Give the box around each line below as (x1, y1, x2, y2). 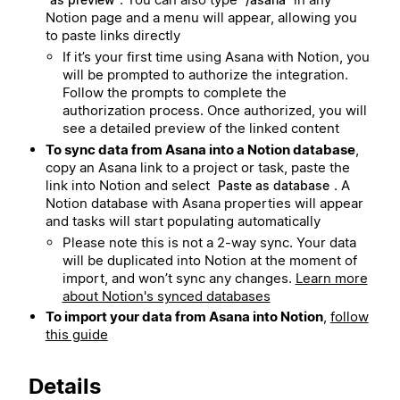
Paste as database (217, 177, 329, 193)
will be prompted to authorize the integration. (62, 66, 348, 84)
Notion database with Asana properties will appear (45, 194, 363, 212)
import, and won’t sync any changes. (62, 269, 296, 287)
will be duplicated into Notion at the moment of (62, 251, 357, 269)
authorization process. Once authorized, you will (62, 102, 367, 120)
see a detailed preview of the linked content (62, 120, 339, 137)
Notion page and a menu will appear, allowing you (45, 9, 357, 27)
